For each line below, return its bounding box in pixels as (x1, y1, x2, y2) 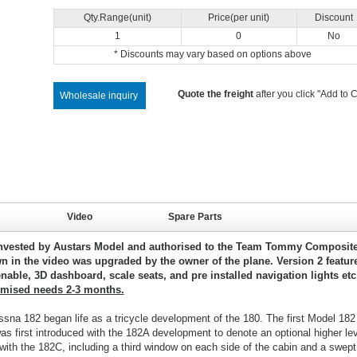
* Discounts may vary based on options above (113, 49, 312, 60)
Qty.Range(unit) (83, 12, 151, 23)
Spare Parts (168, 211, 222, 222)
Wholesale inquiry (59, 90, 138, 101)
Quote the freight (177, 88, 253, 100)
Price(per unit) (208, 12, 269, 23)
